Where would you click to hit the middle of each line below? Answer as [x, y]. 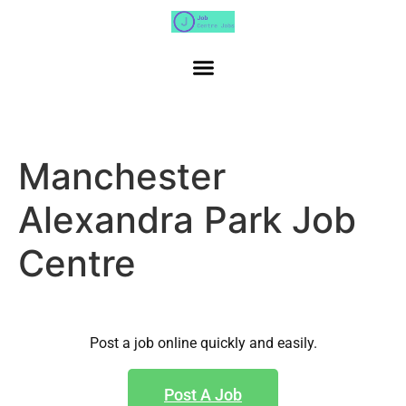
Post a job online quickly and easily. [203, 343]
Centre [77, 264]
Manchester [122, 177]
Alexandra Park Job [187, 220]
